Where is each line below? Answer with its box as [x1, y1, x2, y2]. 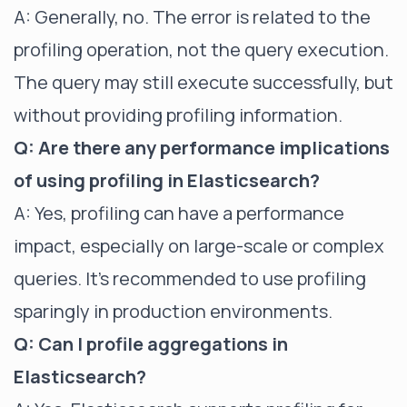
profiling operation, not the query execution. [14, 36, 389, 62]
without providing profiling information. [14, 102, 342, 127]
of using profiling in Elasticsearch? [14, 167, 320, 193]
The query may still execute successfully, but [14, 69, 393, 94]
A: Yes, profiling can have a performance [14, 200, 344, 225]
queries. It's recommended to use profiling [14, 265, 366, 291]
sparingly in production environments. [14, 298, 333, 323]
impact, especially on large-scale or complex [14, 233, 384, 258]
